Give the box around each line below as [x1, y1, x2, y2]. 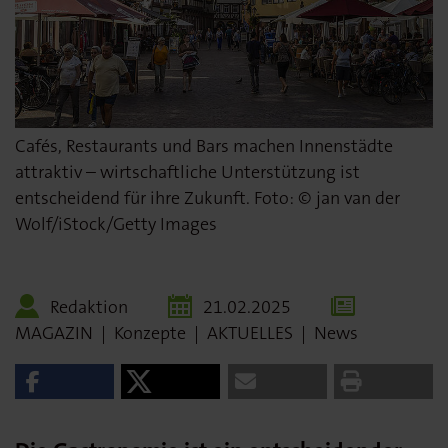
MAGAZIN [15, 320, 93, 345]
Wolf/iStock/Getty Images [15, 211, 217, 236]
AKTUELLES [207, 320, 293, 345]
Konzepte [114, 320, 186, 345]
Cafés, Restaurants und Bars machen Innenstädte [15, 133, 393, 158]
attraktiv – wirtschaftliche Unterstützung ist [15, 159, 360, 184]
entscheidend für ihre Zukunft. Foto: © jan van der [15, 185, 400, 210]
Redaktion [50, 294, 128, 319]
